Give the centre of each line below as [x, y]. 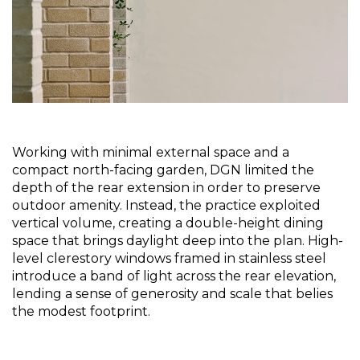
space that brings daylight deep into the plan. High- [178, 240]
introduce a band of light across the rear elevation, [174, 276]
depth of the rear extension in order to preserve [166, 187]
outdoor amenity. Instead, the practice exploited [166, 205]
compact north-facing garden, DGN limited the [163, 170]
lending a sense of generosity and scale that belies [172, 293]
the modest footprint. [81, 311]
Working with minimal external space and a [151, 152]
